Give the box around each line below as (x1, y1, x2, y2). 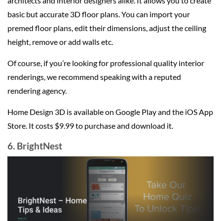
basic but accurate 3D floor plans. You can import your (7, 9, 190, 19)
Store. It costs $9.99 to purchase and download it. (7, 120, 175, 130)
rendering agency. (7, 85, 67, 95)
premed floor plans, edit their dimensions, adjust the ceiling (7, 23, 206, 33)
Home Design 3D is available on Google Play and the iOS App (7, 107, 213, 116)
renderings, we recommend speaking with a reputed (7, 72, 181, 81)
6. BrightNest (7, 140, 62, 151)
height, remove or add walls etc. (7, 37, 113, 46)
